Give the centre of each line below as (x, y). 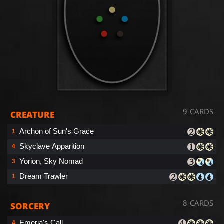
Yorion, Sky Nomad (51, 161)
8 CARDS (198, 203)
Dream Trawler (44, 176)
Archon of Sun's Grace (57, 131)
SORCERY (30, 206)
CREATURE (32, 114)
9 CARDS (198, 111)
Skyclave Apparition (52, 146)
